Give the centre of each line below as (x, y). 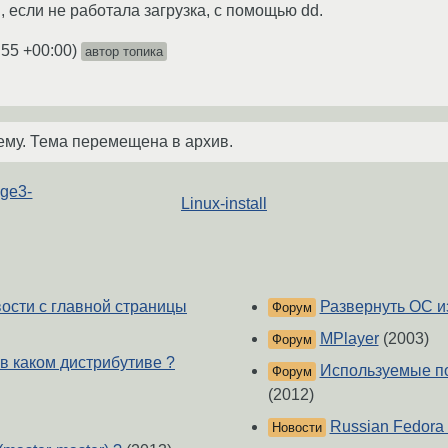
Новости (296, 428)
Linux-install (223, 203)
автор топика (124, 51)
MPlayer (349, 339)
